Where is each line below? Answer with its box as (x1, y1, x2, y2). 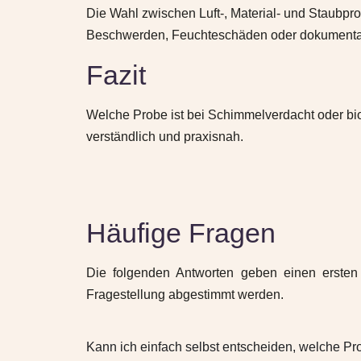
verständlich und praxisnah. (86, 130, 243, 143)
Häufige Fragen (86, 218, 276, 248)
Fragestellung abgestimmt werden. (86, 288, 284, 301)
